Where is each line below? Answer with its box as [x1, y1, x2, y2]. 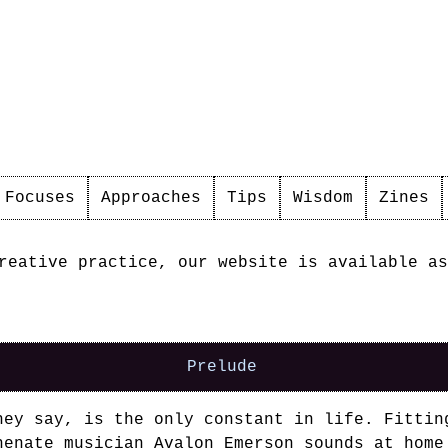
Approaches [101, 189, 201, 207]
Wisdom [293, 189, 353, 207]
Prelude [187, 358, 258, 376]
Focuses [5, 189, 75, 207]
